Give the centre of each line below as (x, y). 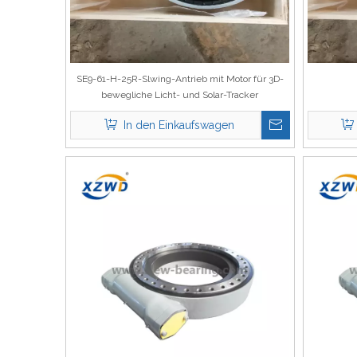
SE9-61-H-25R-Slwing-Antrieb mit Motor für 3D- (180, 79)
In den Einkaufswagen (178, 125)
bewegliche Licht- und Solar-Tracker (180, 95)
